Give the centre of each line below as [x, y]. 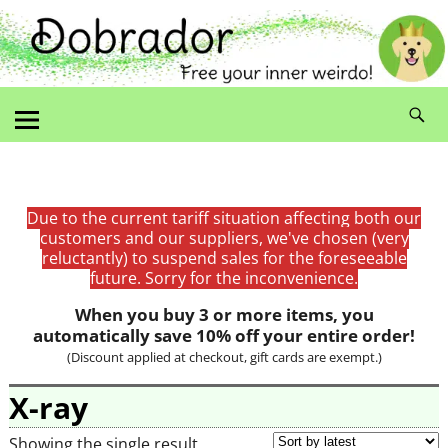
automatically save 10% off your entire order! [224, 335]
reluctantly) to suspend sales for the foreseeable [224, 257]
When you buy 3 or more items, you [224, 314]
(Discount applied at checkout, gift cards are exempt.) [224, 356]
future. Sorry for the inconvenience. [224, 277]
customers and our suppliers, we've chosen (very [224, 237]
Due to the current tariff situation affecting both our [224, 217]
